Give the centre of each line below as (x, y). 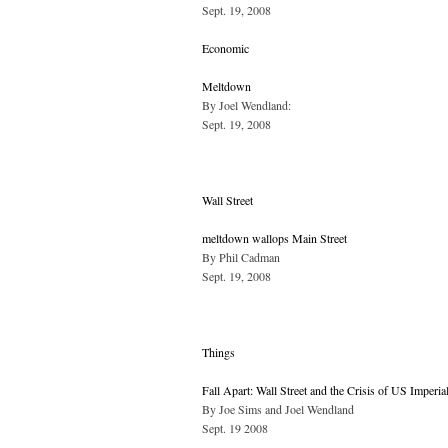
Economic (225, 47)
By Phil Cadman (241, 256)
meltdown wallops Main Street (274, 237)
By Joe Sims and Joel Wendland (278, 408)
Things (218, 351)
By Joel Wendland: (246, 104)
